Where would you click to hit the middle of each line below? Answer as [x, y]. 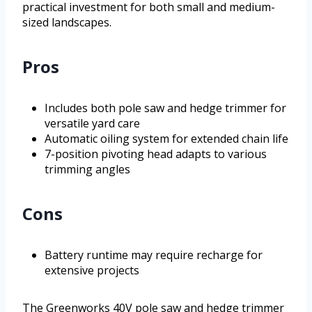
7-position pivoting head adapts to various [156, 154]
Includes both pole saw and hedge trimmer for [165, 108]
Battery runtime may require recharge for [154, 255]
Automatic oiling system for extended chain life [166, 138]
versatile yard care [92, 123]
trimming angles [87, 169]
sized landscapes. [67, 22]
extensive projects [92, 270]
